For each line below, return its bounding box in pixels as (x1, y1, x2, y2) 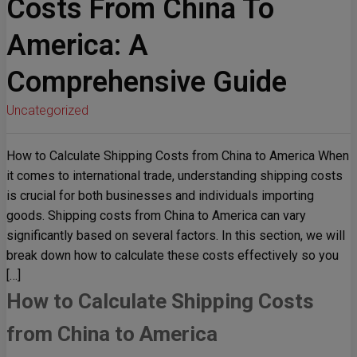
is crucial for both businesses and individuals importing (6, 188, 314, 204)
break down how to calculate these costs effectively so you (6, 248, 339, 264)
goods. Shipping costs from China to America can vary (6, 208, 306, 224)
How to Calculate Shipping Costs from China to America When (6, 148, 349, 164)
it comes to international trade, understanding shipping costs (6, 168, 343, 184)
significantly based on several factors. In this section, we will (6, 228, 345, 244)
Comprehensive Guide (6, 65, 287, 99)
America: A (6, 29, 148, 62)
